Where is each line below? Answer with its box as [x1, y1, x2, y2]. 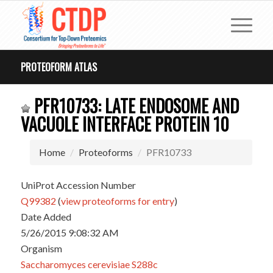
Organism [20, 243, 62, 254]
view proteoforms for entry [60, 195, 174, 207]
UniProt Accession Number [20, 179, 136, 191]
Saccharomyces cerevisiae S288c [20, 258, 158, 270]
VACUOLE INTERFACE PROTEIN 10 [20, 112, 229, 136]
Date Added [20, 211, 71, 222]
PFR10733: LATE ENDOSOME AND [30, 93, 239, 118]
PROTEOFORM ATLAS [20, 60, 97, 74]
